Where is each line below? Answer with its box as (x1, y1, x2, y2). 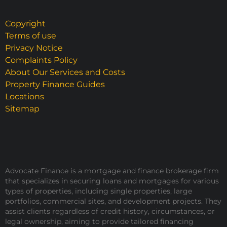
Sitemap (5, 104, 40, 114)
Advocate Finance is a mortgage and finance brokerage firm (5, 166, 219, 176)
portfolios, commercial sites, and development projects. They (5, 197, 221, 206)
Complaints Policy (5, 55, 78, 65)
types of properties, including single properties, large (5, 186, 192, 196)
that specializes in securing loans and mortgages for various (5, 176, 219, 186)
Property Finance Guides (5, 80, 105, 90)
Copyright (5, 19, 46, 29)
